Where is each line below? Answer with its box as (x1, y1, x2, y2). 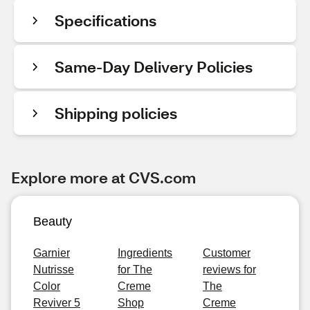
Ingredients (118, 247, 172, 259)
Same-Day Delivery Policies (55, 57, 253, 77)
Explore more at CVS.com (11, 167, 196, 188)
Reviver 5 (33, 297, 80, 309)
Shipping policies (55, 103, 177, 123)
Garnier (33, 247, 70, 259)
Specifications (55, 10, 156, 30)
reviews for (203, 264, 256, 275)
